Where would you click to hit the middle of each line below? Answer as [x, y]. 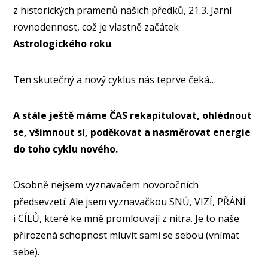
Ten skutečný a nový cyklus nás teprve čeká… [115, 80]
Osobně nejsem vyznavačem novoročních [106, 185]
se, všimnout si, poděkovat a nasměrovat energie [132, 133]
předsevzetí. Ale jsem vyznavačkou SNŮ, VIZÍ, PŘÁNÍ [130, 202]
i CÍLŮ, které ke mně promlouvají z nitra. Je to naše [127, 219]
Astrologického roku [63, 44]
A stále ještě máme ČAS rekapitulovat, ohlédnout [133, 116]
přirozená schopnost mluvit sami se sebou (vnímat [127, 235]
